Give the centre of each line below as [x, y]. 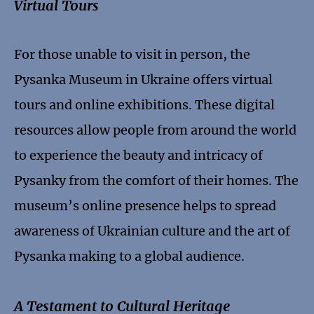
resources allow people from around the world [155, 130]
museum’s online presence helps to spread [145, 206]
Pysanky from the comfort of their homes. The [156, 181]
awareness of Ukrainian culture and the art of [152, 231]
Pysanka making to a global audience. [129, 257]
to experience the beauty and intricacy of [138, 156]
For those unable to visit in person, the [132, 55]
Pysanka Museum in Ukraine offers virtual [143, 80]
